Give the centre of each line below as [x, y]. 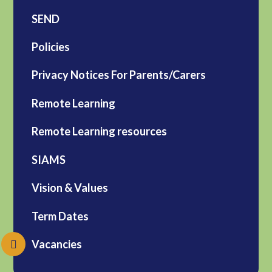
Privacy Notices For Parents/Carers [119, 75]
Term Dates [60, 216]
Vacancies [57, 244]
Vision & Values [70, 188]
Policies [51, 47]
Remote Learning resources [100, 131]
